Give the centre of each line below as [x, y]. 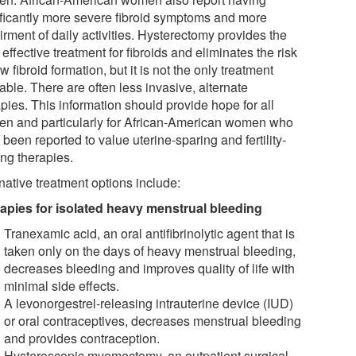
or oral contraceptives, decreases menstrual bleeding [153, 320]
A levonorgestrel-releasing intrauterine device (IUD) [149, 303]
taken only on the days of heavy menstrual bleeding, [150, 250]
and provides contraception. [82, 338]
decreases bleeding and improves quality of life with [150, 268]
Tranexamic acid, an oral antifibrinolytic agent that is [150, 233]
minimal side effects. [62, 285]
